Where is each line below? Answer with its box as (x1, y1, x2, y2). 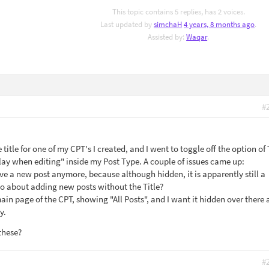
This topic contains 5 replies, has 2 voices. (112, 7, 245, 17)
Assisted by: (148, 32, 187, 42)
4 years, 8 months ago (184, 19, 255, 29)
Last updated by (100, 19, 154, 29)
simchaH (154, 19, 183, 29)
